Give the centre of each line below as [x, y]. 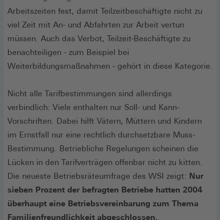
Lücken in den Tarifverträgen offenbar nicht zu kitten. [105, 162]
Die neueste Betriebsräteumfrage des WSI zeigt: [98, 176]
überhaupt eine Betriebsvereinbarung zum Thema [103, 203]
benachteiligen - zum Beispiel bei [68, 52]
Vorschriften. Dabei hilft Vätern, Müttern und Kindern [105, 121]
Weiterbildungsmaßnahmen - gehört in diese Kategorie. [110, 66]
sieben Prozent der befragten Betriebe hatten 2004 [105, 190]
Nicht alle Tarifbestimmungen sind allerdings [90, 93]
